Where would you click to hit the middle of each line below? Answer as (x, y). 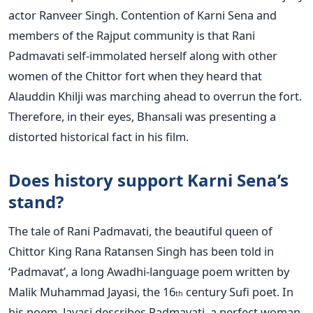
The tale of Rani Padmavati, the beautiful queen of (140, 231)
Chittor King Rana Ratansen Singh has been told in (141, 251)
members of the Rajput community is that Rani (132, 35)
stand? (36, 201)
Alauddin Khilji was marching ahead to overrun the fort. (155, 96)
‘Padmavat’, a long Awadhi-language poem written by (149, 271)
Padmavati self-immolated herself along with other (143, 55)
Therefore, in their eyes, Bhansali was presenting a (142, 116)
